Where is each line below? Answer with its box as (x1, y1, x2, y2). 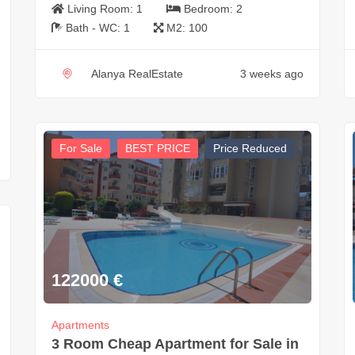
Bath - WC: (65, 21, 124, 34)
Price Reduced (212, 141, 287, 155)
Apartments (51, 319, 109, 332)
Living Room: (67, 2, 136, 15)
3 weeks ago (239, 67, 303, 80)
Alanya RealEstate (90, 67, 183, 80)
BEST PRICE (124, 141, 190, 155)
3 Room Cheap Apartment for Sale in (51, 336, 299, 353)
